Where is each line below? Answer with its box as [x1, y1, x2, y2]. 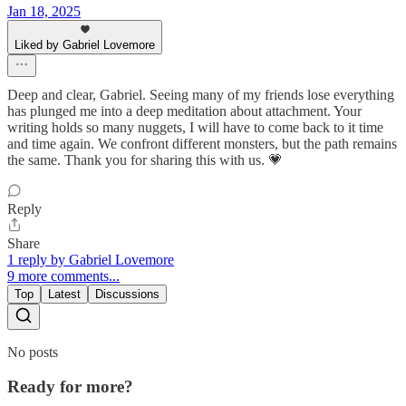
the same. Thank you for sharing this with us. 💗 [7, 151, 283, 168]
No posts [7, 343, 58, 360]
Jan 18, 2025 [7, 3, 81, 19]
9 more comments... [7, 267, 120, 284]
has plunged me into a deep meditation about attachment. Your [7, 102, 362, 119]
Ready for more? [7, 377, 133, 397]
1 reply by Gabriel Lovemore [7, 251, 174, 267]
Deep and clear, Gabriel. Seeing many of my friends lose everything [7, 86, 394, 102]
